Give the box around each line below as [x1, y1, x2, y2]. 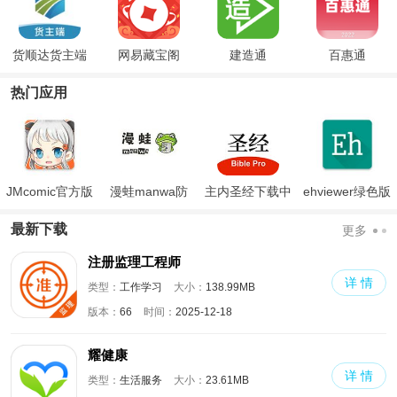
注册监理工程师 [88, 253, 181, 269]
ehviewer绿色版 [303, 183, 392, 198]
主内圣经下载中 [204, 183, 292, 198]
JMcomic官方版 [5, 183, 93, 198]
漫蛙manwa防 [109, 183, 188, 198]
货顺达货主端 [12, 47, 87, 62]
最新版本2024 [307, 210, 386, 225]
